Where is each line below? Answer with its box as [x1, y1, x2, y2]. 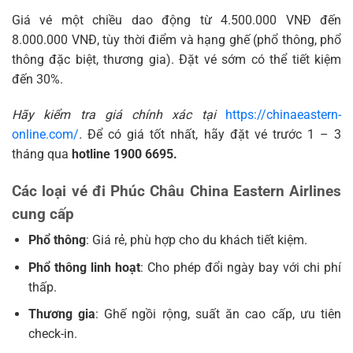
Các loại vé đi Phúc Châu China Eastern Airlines [12, 183, 341, 201]
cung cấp [12, 206, 74, 224]
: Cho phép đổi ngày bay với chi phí [139, 259, 342, 275]
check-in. [28, 326, 77, 342]
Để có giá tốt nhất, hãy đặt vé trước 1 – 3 [87, 127, 342, 143]
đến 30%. [12, 71, 66, 87]
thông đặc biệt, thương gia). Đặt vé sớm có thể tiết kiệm [12, 51, 341, 67]
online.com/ [12, 127, 79, 143]
